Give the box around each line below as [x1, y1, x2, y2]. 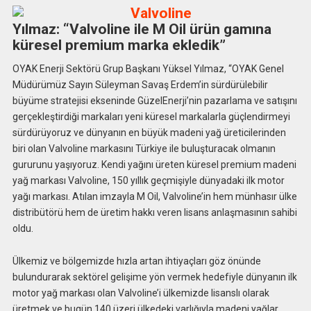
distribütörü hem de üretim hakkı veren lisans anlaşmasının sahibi [12, 206, 297, 218]
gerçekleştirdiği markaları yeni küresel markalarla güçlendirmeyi [12, 110, 290, 122]
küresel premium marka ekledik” [12, 37, 226, 54]
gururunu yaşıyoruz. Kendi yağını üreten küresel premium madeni [12, 158, 296, 170]
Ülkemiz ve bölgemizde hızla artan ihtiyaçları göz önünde [12, 255, 261, 267]
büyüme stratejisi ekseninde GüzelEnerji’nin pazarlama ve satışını [12, 94, 297, 106]
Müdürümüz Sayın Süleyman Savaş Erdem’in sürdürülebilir [12, 78, 268, 90]
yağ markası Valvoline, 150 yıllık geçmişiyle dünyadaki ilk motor [12, 174, 285, 186]
